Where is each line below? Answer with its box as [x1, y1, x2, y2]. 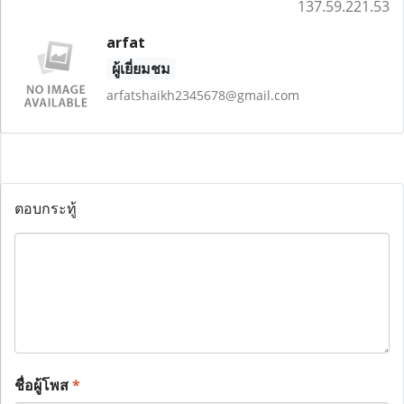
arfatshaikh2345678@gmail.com [106, 87, 299, 104]
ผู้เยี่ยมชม [111, 59, 170, 78]
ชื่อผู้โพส [14, 374, 72, 395]
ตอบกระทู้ [14, 197, 77, 218]
